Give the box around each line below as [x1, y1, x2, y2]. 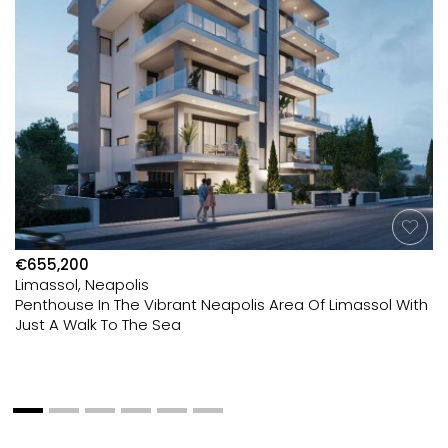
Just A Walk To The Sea [15, 314, 181, 335]
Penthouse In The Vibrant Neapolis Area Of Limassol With [15, 294, 428, 315]
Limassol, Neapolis [15, 274, 149, 295]
